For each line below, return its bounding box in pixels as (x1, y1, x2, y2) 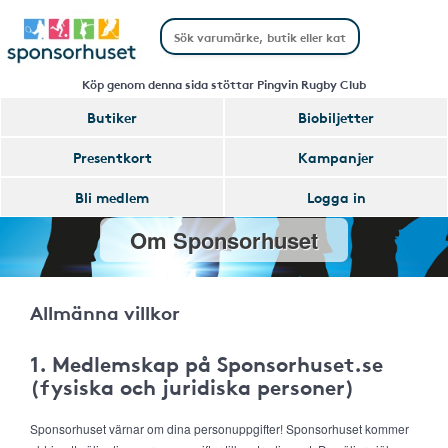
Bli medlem (75, 187, 149, 207)
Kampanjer (298, 147, 374, 167)
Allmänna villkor (30, 298, 180, 325)
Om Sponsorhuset (130, 224, 318, 256)
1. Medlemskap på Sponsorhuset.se (30, 348, 383, 378)
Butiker (87, 107, 137, 127)
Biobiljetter (298, 107, 374, 127)
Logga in (306, 187, 366, 207)
